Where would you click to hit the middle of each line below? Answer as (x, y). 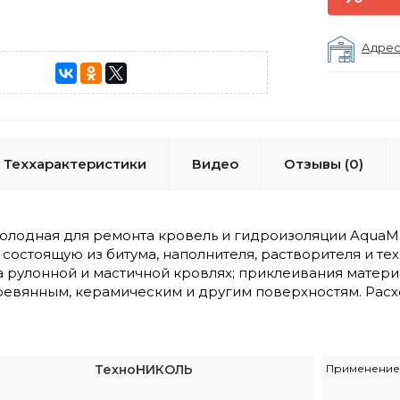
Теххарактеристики (75, 164)
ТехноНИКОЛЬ (144, 370)
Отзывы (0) (324, 164)
